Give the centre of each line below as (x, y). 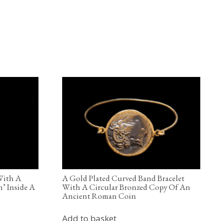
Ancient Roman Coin (99, 196)
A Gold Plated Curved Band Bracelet (123, 178)
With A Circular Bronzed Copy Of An (126, 187)
